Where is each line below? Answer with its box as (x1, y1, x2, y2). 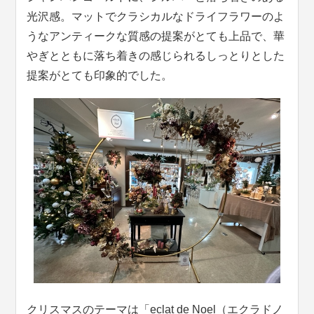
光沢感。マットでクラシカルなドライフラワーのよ (27, 11, 285, 23)
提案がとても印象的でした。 (27, 69, 173, 82)
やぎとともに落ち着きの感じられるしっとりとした (27, 50, 285, 62)
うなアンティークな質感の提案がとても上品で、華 (27, 30, 285, 43)
